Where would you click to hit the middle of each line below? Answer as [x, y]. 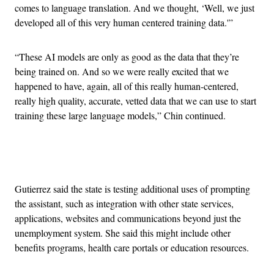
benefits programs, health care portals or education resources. [132, 247]
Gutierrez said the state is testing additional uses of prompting [132, 188]
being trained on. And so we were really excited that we [122, 71]
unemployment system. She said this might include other [123, 232]
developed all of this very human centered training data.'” [124, 22]
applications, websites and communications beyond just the [128, 218]
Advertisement [164, 158]
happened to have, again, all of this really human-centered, [127, 86]
